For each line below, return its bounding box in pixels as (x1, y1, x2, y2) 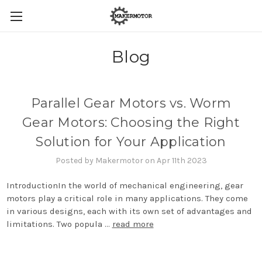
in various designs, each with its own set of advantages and (6, 205, 252, 216)
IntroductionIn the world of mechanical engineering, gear (6, 180, 243, 191)
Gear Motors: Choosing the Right (22, 115, 240, 130)
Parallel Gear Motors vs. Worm (30, 95, 232, 111)
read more (112, 218, 154, 229)
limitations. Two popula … (6, 218, 112, 229)
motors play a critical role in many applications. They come (6, 192, 248, 204)
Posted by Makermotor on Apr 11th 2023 (55, 155, 207, 166)
